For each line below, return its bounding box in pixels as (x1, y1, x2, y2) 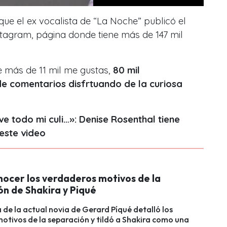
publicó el (141, 15, 186, 27)
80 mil (113, 64, 140, 76)
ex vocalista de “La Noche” (27, 15, 141, 27)
